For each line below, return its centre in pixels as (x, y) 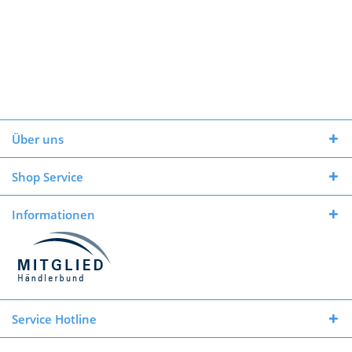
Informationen (53, 214)
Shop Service (48, 177)
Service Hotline (54, 319)
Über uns (38, 139)
